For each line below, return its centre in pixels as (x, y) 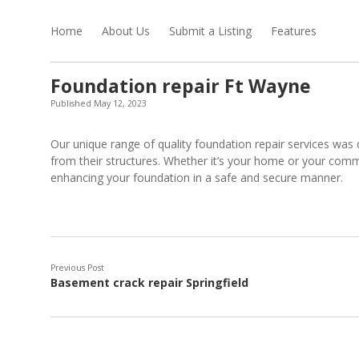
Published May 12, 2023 (99, 103)
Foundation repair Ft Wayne (181, 86)
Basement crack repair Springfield (149, 282)
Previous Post (77, 268)
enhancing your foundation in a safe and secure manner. (197, 177)
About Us (126, 31)
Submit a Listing (210, 31)
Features (294, 31)
